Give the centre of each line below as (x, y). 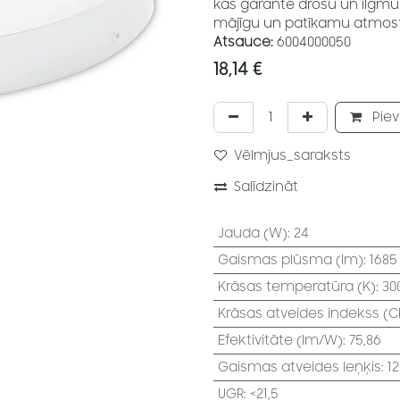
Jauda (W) (252, 233)
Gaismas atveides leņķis (299, 367)
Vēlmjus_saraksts (292, 156)
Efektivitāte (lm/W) (280, 341)
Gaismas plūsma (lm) (290, 260)
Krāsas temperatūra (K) (296, 287)
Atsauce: (243, 42)
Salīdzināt (266, 187)
